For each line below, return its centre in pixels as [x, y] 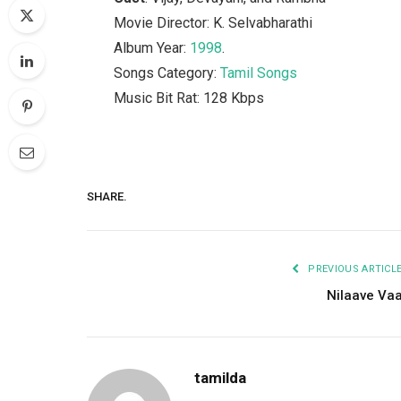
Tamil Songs [259, 73]
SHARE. [107, 196]
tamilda [220, 378]
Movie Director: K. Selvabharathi [213, 22]
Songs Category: [167, 73]
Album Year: [152, 47]
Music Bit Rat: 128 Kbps [189, 98]
